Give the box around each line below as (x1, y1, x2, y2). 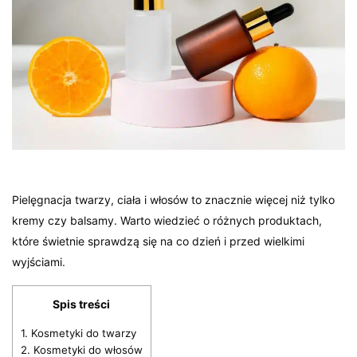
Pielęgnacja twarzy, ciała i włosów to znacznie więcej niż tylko (12, 193, 335, 207)
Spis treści (53, 297, 111, 312)
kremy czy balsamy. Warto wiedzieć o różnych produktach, (12, 214, 323, 228)
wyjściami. (12, 255, 65, 269)
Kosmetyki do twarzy (28, 327, 136, 340)
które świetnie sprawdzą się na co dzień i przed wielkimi (12, 234, 305, 249)
